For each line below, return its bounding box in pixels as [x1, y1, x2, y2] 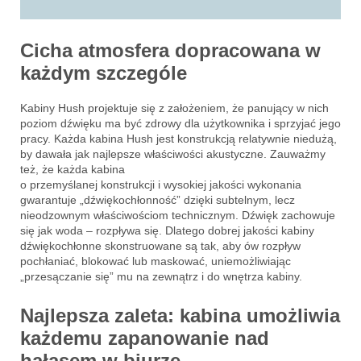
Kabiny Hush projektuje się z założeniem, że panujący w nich [20, 101, 329, 114]
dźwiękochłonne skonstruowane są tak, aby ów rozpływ [20, 239, 301, 252]
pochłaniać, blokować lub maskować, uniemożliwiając [20, 254, 291, 268]
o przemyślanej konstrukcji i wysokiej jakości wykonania [20, 177, 301, 191]
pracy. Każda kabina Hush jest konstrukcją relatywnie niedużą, [20, 131, 337, 145]
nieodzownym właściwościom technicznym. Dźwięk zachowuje [20, 208, 335, 222]
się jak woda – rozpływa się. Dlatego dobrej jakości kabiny [20, 223, 314, 237]
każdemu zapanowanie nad [20, 326, 269, 349]
